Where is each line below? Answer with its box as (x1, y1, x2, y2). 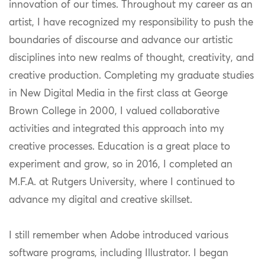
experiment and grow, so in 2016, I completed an (9, 160, 232, 170)
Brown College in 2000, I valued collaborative (9, 106, 219, 117)
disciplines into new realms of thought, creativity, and (9, 53, 254, 64)
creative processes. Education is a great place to (9, 142, 230, 153)
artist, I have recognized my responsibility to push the (9, 18, 253, 28)
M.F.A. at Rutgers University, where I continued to (9, 177, 235, 188)
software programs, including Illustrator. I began (9, 248, 228, 259)
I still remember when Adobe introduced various (9, 231, 228, 241)
